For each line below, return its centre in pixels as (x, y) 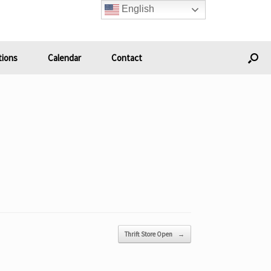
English (137, 9)
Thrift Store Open (149, 234)
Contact (126, 58)
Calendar (64, 58)
